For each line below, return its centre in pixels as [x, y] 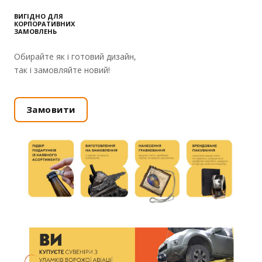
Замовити [51, 110]
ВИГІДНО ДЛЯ [39, 16]
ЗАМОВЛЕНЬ [35, 32]
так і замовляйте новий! [62, 70]
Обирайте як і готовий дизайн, [75, 57]
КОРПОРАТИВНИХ [44, 24]
